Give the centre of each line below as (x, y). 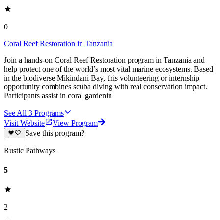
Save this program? (55, 133)
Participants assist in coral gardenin (58, 96)
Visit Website (24, 123)
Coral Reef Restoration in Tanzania (58, 44)
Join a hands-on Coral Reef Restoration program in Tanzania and (104, 60)
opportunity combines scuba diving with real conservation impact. (106, 87)
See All (15, 113)
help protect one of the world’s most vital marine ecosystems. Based (109, 69)
